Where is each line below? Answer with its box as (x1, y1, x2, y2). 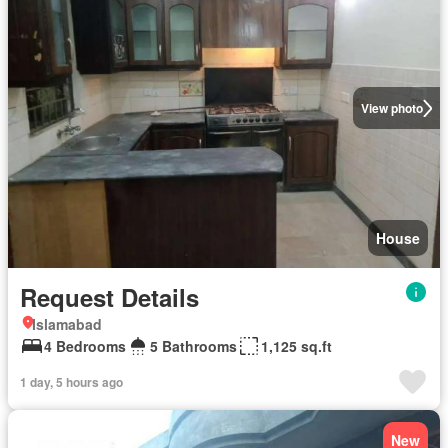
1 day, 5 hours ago (20, 373, 123, 391)
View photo (360, 99, 423, 117)
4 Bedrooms (44, 336, 126, 356)
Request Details (20, 280, 199, 314)
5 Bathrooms (150, 336, 237, 356)
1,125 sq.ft (261, 336, 332, 356)
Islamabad (32, 314, 102, 334)
